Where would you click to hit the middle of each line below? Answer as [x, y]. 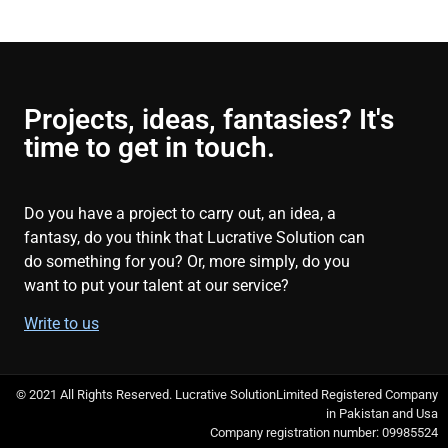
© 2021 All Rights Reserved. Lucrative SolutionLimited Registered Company [227, 395]
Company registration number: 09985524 [324, 433]
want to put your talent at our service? [156, 285]
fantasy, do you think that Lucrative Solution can [194, 237]
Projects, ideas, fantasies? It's [209, 119]
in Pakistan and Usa [382, 414]
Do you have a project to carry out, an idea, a [180, 213]
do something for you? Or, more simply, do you [187, 261]
